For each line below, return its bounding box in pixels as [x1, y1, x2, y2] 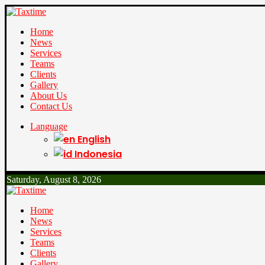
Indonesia [75, 147, 122, 161]
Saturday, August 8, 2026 [7, 174, 101, 185]
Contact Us [30, 101, 72, 111]
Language [30, 121, 67, 131]
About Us [30, 91, 67, 101]
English [77, 132, 111, 146]
